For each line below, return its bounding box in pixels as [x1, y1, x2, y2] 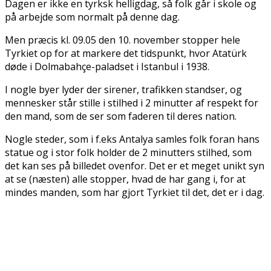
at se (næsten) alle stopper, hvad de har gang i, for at [5, 172, 246, 186]
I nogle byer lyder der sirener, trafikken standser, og [5, 83, 242, 97]
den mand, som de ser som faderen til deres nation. [5, 109, 237, 123]
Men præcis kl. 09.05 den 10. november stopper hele [5, 33, 240, 47]
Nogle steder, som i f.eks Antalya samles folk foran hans [5, 132, 260, 146]
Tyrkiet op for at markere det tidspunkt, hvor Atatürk [5, 47, 247, 60]
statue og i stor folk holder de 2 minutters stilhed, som [5, 146, 252, 160]
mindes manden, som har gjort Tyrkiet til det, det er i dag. [5, 186, 264, 200]
